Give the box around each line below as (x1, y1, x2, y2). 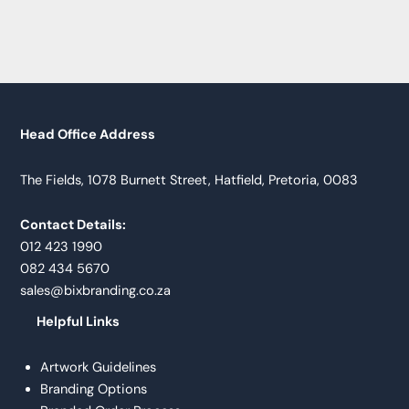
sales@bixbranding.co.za (20, 282, 172, 300)
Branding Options (39, 380, 147, 398)
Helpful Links (37, 313, 120, 331)
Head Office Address (20, 126, 156, 144)
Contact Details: (20, 216, 127, 235)
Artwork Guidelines (39, 358, 156, 376)
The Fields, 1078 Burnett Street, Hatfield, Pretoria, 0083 (20, 171, 359, 189)
